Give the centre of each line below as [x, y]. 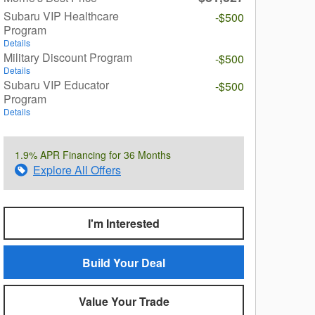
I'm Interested [124, 224]
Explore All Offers [77, 170]
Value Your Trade [124, 301]
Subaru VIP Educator [56, 85]
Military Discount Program [68, 57]
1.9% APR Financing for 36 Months [93, 155]
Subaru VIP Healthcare [61, 16]
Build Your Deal [124, 262]
